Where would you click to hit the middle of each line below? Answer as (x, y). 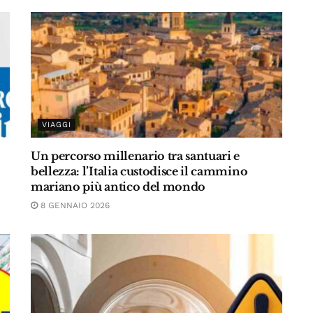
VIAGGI (57, 125)
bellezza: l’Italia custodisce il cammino (139, 171)
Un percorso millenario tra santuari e (136, 156)
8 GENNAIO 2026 (74, 205)
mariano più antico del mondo (118, 187)
